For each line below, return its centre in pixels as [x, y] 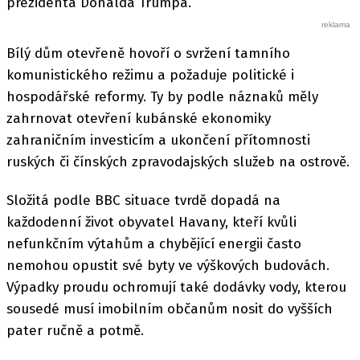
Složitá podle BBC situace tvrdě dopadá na [143, 200]
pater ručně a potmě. [75, 331]
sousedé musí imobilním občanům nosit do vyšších [170, 309]
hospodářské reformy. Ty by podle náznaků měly [162, 96]
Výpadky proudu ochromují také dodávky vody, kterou [176, 287]
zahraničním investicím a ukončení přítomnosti [158, 140]
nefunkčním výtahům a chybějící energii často [154, 244]
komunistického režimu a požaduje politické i [150, 75]
